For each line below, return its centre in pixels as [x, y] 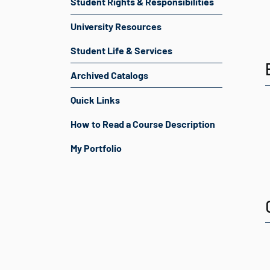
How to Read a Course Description [143, 124]
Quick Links [95, 100]
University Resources [116, 26]
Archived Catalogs [109, 75]
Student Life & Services [121, 50]
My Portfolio [96, 148]
